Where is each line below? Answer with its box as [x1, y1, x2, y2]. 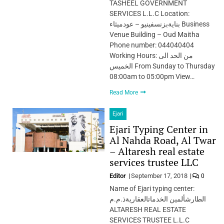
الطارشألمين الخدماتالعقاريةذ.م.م [109, 194, 206, 203]
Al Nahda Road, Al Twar [109, 133, 216, 147]
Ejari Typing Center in [109, 122, 208, 136]
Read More [109, 88, 139, 96]
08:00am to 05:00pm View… [109, 72, 194, 80]
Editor [109, 171, 127, 179]
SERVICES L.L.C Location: [109, 9, 189, 17]
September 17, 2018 [130, 171, 187, 179]
